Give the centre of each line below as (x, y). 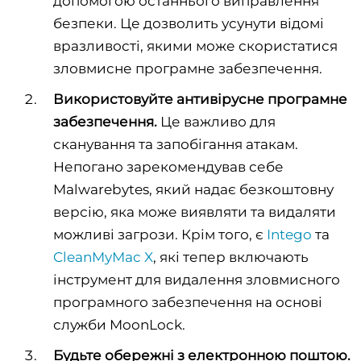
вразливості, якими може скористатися (195, 46)
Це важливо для (216, 121)
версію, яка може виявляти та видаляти (195, 212)
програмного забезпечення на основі (188, 302)
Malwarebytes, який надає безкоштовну (193, 189)
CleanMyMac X (103, 257)
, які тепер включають (231, 257)
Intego (289, 234)
